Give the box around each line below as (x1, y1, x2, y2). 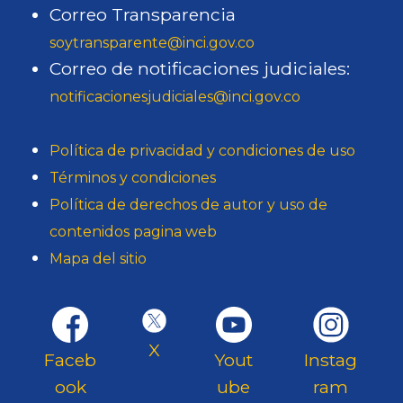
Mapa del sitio (49, 250, 147, 267)
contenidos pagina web (49, 223, 217, 240)
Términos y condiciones (49, 169, 216, 186)
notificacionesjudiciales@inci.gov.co (49, 88, 300, 105)
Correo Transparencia (49, 4, 236, 25)
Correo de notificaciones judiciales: (49, 58, 350, 79)
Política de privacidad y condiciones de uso (49, 142, 355, 159)
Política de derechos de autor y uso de (49, 196, 327, 213)
